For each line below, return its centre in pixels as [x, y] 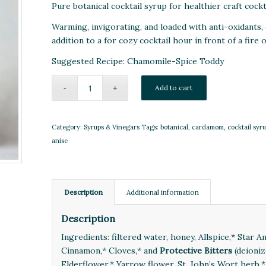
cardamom [208, 127]
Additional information [163, 192]
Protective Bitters [196, 251]
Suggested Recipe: [88, 61]
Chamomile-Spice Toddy [174, 61]
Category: [68, 127]
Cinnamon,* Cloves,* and [110, 251]
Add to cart [174, 87]
